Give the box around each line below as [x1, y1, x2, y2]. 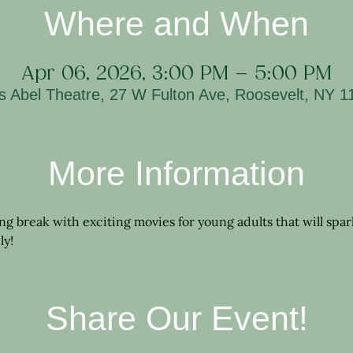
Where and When [44, 5, 309, 43]
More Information [48, 154, 305, 192]
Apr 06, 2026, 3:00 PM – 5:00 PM [21, 62, 332, 85]
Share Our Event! [45, 299, 308, 337]
